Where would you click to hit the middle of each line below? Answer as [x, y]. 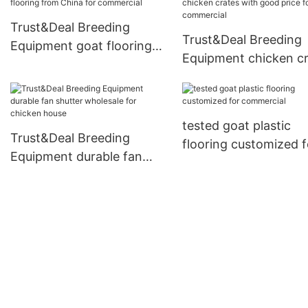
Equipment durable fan [76, 157]
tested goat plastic [236, 126]
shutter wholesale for [72, 175]
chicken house [52, 194]
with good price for [238, 77]
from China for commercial [89, 65]
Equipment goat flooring [81, 46]
